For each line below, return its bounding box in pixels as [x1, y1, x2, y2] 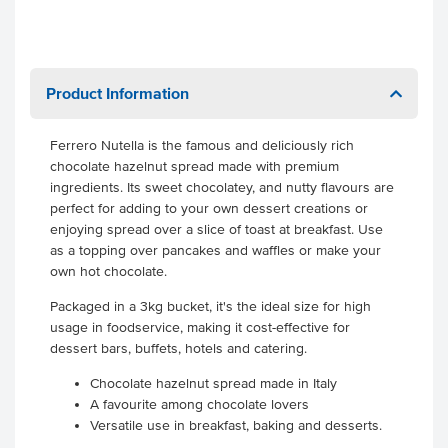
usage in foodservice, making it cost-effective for [50, 320, 350, 335]
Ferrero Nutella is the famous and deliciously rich [50, 138, 354, 153]
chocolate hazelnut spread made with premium [50, 159, 339, 174]
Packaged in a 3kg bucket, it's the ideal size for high [50, 299, 371, 314]
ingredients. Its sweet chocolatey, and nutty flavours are [50, 180, 394, 195]
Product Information [46, 84, 189, 102]
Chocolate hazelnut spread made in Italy [90, 376, 337, 391]
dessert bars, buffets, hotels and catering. [50, 341, 311, 356]
